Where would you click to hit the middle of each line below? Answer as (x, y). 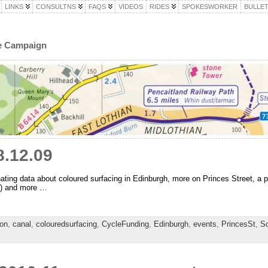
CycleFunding (125, 224)
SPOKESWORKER (209, 7)
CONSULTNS (56, 7)
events (205, 224)
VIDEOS (130, 7)
